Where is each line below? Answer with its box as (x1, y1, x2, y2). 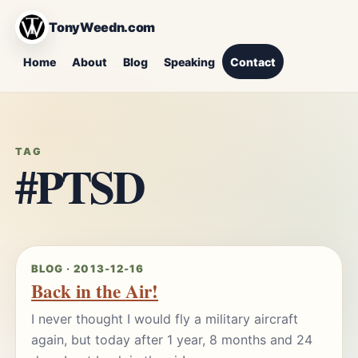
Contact (230, 54, 276, 69)
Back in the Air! (31, 277, 159, 305)
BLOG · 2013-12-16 (31, 262, 144, 276)
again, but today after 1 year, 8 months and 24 (31, 332, 313, 348)
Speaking (163, 54, 215, 69)
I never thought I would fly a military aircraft (31, 311, 299, 328)
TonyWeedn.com (49, 19, 156, 36)
